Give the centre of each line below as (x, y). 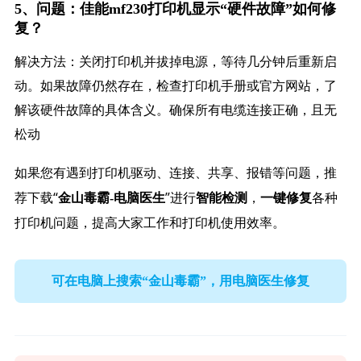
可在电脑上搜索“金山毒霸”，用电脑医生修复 (180, 280)
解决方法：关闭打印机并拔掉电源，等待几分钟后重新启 (175, 62)
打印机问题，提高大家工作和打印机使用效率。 (149, 223)
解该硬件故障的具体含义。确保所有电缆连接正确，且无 (175, 110)
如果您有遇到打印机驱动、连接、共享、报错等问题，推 (175, 173)
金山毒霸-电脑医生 (111, 198)
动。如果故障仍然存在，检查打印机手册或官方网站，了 (175, 86)
